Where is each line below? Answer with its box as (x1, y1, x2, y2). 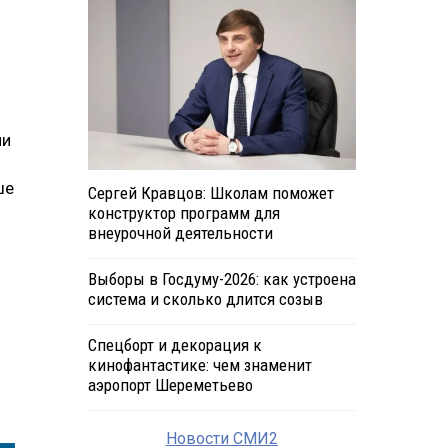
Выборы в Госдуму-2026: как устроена (87, 269, 356, 290)
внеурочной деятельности (87, 223, 273, 244)
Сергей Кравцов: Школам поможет (87, 183, 334, 204)
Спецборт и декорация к (87, 335, 262, 356)
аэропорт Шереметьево (87, 375, 253, 396)
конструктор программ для (87, 203, 280, 224)
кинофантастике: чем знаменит (87, 355, 312, 376)
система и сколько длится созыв (87, 289, 323, 310)
